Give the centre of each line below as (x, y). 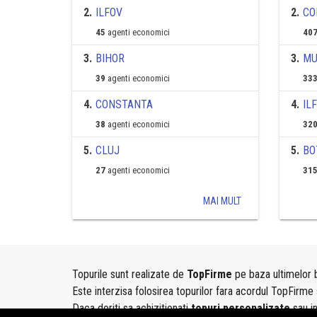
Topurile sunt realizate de (129, 274)
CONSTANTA (124, 104)
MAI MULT (222, 201)
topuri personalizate (241, 308)
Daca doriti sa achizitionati (132, 308)
